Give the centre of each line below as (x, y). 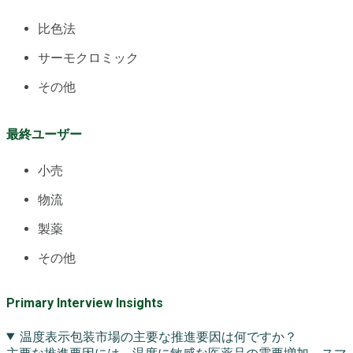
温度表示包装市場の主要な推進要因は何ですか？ (158, 336)
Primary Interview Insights (85, 303)
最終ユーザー (44, 134)
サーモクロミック (88, 58)
